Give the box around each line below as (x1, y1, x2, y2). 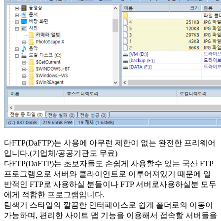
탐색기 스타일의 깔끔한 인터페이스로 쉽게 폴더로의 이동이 (4, 200, 213, 209)
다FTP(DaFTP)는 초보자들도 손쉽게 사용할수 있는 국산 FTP (4, 159, 213, 168)
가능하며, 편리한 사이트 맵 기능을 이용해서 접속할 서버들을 (4, 211, 217, 220)
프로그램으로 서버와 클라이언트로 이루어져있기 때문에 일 (4, 169, 211, 178)
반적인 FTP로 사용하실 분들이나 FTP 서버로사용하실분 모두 (4, 180, 217, 188)
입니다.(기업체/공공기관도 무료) (4, 148, 117, 157)
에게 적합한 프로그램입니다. (4, 190, 105, 199)
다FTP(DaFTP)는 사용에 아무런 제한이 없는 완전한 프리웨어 (4, 138, 216, 147)
